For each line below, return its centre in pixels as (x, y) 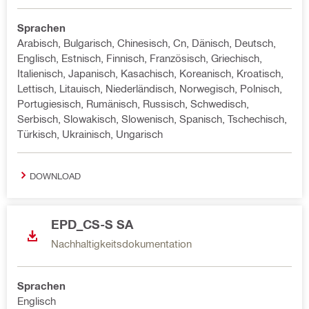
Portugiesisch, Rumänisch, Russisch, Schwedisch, (133, 103)
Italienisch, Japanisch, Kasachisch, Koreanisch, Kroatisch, (150, 73)
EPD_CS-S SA (92, 224)
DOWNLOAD (55, 175)
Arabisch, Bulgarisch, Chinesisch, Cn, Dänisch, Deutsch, (147, 43)
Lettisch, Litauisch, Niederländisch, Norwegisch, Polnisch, (150, 88)
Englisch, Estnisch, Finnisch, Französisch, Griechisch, (140, 58)
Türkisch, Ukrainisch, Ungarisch (90, 134)
